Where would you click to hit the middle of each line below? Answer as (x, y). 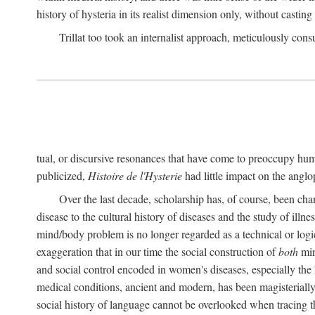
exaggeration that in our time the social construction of (157, 251)
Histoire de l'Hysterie (135, 175)
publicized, (62, 175)
